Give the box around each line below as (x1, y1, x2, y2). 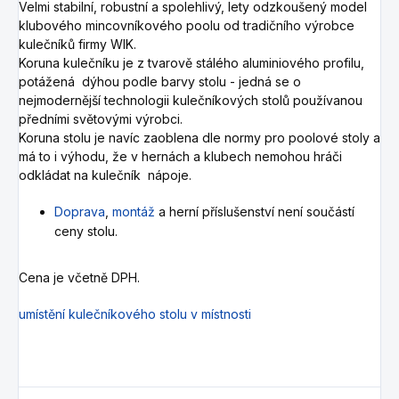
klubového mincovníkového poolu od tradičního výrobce (19, 17, 354, 33)
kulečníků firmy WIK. (19, 36, 140, 52)
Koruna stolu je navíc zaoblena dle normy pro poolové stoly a (19, 129, 380, 145)
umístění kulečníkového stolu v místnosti (19, 305, 251, 322)
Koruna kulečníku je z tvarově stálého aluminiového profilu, (19, 54, 364, 70)
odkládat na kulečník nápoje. (19, 167, 191, 183)
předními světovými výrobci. (19, 110, 183, 126)
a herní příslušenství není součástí (155, 203, 354, 219)
